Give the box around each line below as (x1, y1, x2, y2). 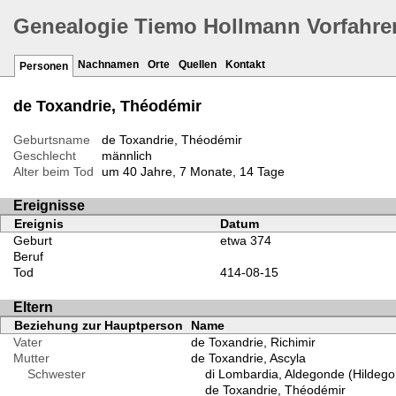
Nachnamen (78, 58, 139, 72)
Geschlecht (13, 148, 76, 164)
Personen (19, 60, 68, 73)
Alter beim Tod (13, 164, 94, 179)
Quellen (179, 58, 217, 72)
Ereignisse (13, 198, 85, 214)
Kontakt (225, 58, 265, 72)
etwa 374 (219, 233, 271, 248)
